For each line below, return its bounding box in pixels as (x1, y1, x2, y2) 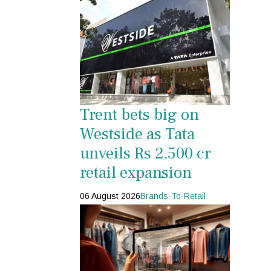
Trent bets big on (80, 103, 199, 125)
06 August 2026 (80, 191, 140, 201)
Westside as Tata (80, 123, 195, 145)
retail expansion (80, 162, 192, 183)
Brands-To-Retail (140, 191, 206, 201)
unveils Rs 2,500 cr (80, 142, 211, 164)
